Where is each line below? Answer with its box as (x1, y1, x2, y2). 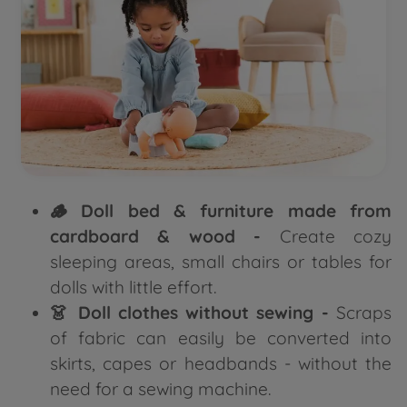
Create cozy (279, 225, 392, 248)
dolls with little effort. (50, 276, 216, 299)
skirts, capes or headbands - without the (50, 352, 392, 375)
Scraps (336, 302, 392, 324)
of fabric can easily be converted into (50, 327, 392, 350)
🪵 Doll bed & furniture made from (50, 200, 392, 223)
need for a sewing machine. (50, 378, 271, 401)
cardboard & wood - (50, 225, 280, 248)
